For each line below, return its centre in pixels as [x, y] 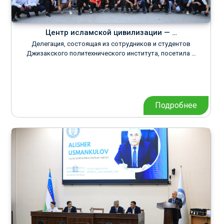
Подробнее [176, 105]
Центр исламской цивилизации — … [111, 32]
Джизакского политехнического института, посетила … [111, 53]
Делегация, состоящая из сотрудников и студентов [111, 44]
